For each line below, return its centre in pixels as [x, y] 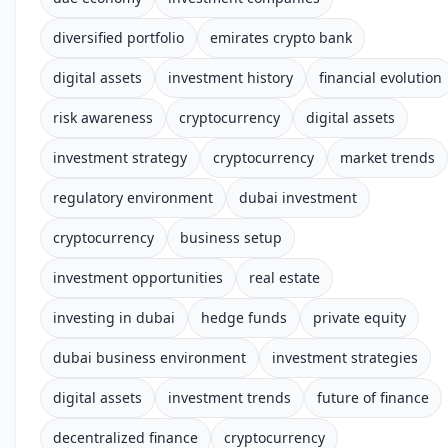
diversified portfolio [118, 37]
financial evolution [380, 77]
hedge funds [244, 317]
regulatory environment [133, 197]
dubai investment [298, 197]
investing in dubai [114, 317]
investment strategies [345, 357]
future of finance [373, 397]
